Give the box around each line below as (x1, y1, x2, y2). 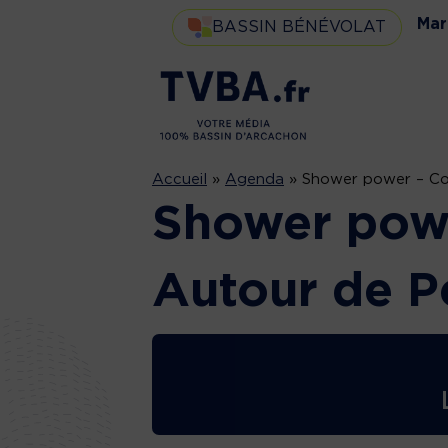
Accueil (152, 171, 207, 187)
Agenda (225, 171, 284, 187)
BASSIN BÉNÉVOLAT (212, 18, 386, 35)
